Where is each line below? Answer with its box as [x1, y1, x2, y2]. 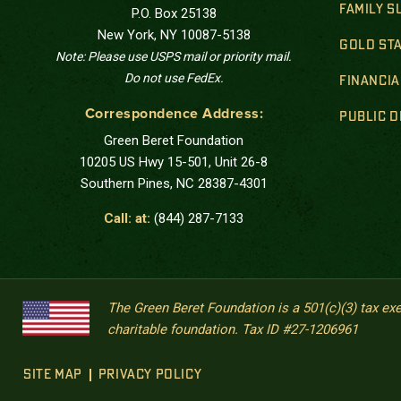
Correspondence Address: [84, 106, 263, 121]
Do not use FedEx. [124, 70, 224, 85]
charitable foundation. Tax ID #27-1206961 [107, 320, 358, 337]
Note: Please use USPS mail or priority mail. [55, 48, 293, 64]
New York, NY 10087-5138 [97, 26, 251, 43]
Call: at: [104, 209, 155, 226]
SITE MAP [23, 367, 82, 382]
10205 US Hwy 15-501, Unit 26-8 [80, 153, 269, 170]
